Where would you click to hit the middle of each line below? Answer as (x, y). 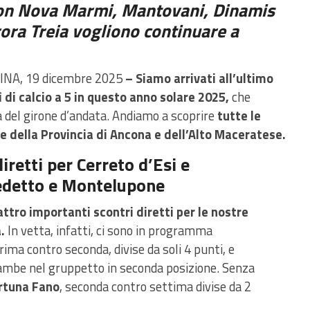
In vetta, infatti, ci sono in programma (109, 231)
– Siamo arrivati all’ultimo (199, 79)
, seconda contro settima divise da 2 (155, 287)
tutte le (239, 116)
